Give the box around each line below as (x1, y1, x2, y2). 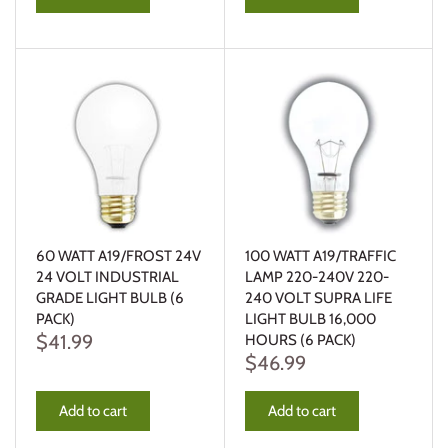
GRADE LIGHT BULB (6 (36, 288, 184, 307)
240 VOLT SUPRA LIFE (244, 288, 392, 307)
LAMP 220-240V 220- (244, 267, 389, 286)
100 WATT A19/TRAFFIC (244, 246, 396, 265)
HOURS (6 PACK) (244, 330, 356, 349)
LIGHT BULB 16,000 (244, 309, 376, 328)
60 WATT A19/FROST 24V (36, 246, 201, 265)
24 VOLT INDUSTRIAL (36, 267, 179, 286)
